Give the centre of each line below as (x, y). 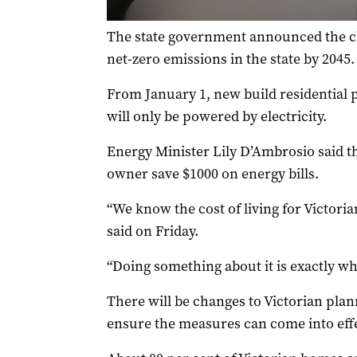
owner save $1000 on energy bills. (212, 174)
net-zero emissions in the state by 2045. (230, 59)
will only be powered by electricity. (216, 116)
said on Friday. (152, 231)
